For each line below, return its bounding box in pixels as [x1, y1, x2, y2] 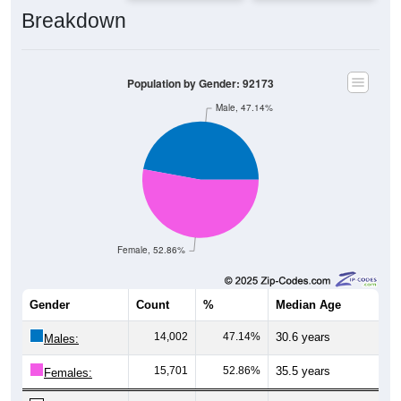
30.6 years [276, 312, 330, 327]
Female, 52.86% [116, 226, 185, 239]
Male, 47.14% [216, 84, 274, 97]
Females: [44, 348, 92, 363]
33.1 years [276, 382, 330, 397]
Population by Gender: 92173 [127, 58, 274, 74]
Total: [44, 384, 73, 398]
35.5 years [276, 346, 330, 361]
